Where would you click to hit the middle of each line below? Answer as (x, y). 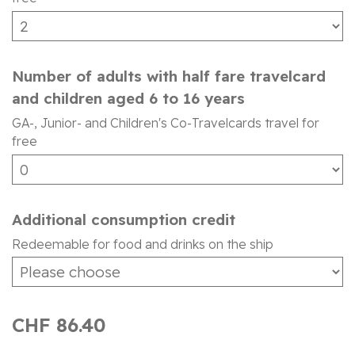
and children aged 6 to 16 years (128, 98)
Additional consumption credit (124, 219)
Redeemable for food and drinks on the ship (143, 244)
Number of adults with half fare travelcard (169, 76)
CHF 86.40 (59, 325)
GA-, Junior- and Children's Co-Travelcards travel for (166, 122)
